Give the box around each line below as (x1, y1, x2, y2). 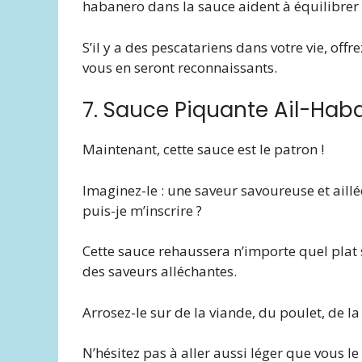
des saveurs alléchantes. (82, 262, 237, 281)
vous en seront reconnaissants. (82, 57, 277, 77)
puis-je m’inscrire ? (82, 200, 202, 220)
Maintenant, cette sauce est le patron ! (82, 140, 324, 159)
